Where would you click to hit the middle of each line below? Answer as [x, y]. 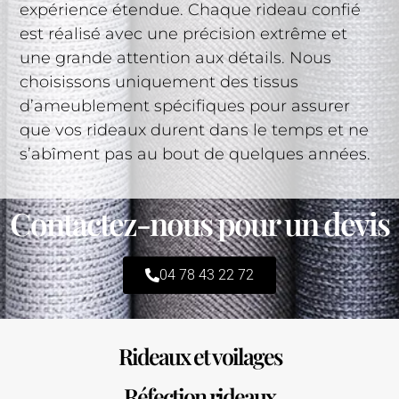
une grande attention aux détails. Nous [176, 57]
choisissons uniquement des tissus [159, 81]
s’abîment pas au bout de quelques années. [195, 154]
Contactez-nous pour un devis [199, 224]
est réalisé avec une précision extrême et [184, 33]
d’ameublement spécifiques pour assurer [185, 106]
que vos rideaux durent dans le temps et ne [195, 130]
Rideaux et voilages [199, 355]
